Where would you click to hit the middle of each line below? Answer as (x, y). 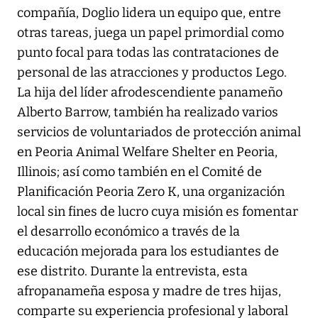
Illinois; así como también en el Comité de (139, 172)
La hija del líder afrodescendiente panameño (150, 93)
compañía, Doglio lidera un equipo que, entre (149, 13)
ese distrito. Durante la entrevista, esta (132, 272)
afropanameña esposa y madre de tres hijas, (149, 291)
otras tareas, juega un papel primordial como (150, 33)
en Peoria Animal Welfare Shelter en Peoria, (147, 152)
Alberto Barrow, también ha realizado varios (148, 113)
